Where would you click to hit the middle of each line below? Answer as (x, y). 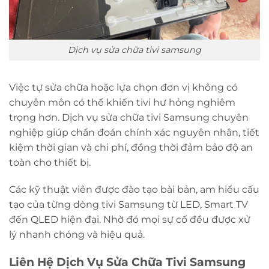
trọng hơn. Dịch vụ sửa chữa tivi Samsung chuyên (129, 117)
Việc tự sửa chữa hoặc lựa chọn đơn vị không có (123, 87)
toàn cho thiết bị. (50, 162)
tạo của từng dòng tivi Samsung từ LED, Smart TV (128, 205)
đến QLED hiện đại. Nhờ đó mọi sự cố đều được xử (130, 220)
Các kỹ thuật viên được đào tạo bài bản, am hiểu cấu (134, 190)
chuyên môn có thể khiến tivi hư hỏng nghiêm (122, 102)
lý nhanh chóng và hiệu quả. (77, 235)
